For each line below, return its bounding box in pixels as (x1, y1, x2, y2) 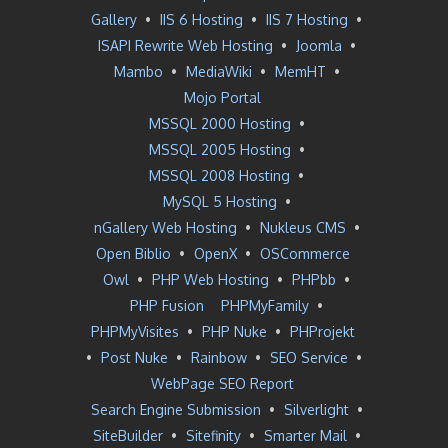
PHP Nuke (201, 323, 267, 340)
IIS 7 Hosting (266, 11, 348, 28)
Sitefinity (185, 427, 241, 444)
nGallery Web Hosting (93, 219, 237, 236)
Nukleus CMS (259, 219, 346, 236)
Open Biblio (95, 245, 171, 262)
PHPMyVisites (90, 323, 179, 340)
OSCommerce (259, 245, 350, 262)
